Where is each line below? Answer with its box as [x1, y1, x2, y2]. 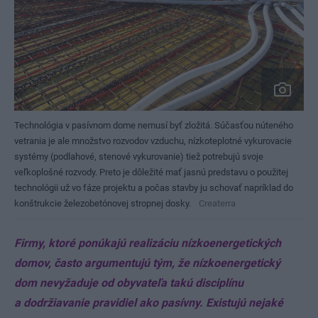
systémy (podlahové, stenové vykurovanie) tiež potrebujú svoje [14, 151, 263, 163]
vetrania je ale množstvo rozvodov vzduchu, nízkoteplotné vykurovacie [14, 136, 292, 147]
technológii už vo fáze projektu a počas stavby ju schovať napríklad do [14, 182, 293, 194]
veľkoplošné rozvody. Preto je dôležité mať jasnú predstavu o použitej [14, 167, 288, 178]
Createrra [199, 198, 236, 209]
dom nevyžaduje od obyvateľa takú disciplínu [14, 276, 243, 290]
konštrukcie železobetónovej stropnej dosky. [14, 198, 191, 209]
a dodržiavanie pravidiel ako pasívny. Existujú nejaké [14, 296, 283, 310]
